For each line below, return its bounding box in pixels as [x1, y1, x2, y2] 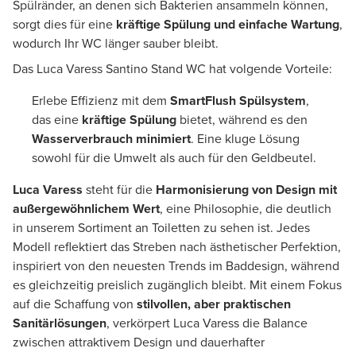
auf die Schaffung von [13, 294, 137, 313]
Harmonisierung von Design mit [156, 180, 337, 199]
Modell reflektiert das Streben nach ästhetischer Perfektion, [13, 237, 341, 256]
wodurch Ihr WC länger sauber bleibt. [13, 33, 219, 52]
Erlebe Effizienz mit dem [32, 91, 170, 110]
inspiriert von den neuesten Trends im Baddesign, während [13, 256, 339, 275]
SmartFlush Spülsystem [170, 91, 306, 110]
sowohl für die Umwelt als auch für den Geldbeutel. [32, 148, 316, 167]
